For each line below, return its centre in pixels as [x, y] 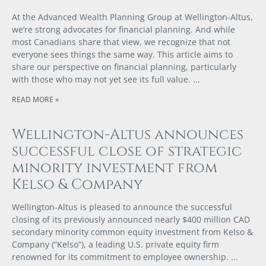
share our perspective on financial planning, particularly [124, 67]
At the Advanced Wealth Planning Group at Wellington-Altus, [132, 17]
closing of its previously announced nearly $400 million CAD [131, 220]
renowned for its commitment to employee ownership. [120, 257]
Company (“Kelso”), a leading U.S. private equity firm [115, 245]
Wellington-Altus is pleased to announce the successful [122, 207]
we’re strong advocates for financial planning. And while [123, 30]
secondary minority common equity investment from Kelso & [132, 232]
